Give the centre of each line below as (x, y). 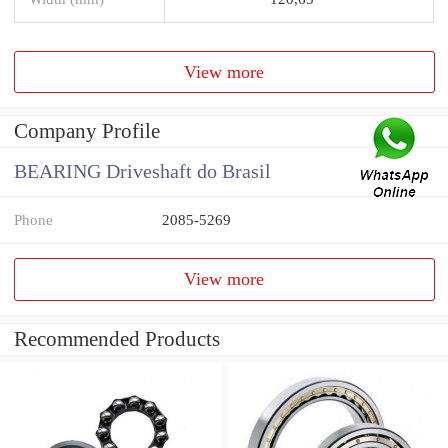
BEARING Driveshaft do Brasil (142, 172)
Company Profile (87, 131)
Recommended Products (117, 339)
